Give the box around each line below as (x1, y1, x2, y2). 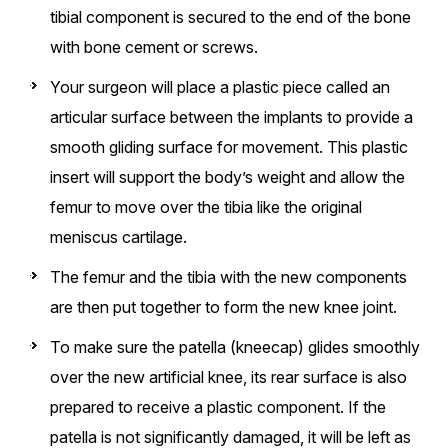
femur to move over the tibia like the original (50, 197, 362, 218)
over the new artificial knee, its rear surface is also (50, 367, 407, 388)
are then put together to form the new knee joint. (50, 297, 397, 318)
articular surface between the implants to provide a (50, 107, 413, 128)
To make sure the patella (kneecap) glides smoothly (50, 337, 420, 358)
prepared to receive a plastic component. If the (50, 397, 386, 418)
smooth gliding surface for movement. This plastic (50, 137, 408, 158)
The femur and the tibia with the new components (50, 267, 407, 288)
